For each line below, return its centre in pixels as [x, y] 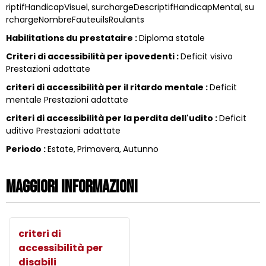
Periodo [25, 149]
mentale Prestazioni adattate [67, 99]
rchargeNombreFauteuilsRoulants [75, 19]
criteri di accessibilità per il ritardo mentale [106, 87]
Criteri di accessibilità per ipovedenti [91, 56]
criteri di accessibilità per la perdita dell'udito [110, 118]
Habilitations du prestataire [70, 38]
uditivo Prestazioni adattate [63, 130]
